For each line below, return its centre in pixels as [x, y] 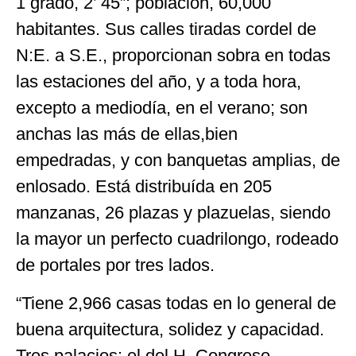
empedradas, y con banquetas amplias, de [178, 161]
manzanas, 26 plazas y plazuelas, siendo [173, 213]
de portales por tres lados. [115, 265]
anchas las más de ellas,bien [127, 134]
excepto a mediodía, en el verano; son [162, 108]
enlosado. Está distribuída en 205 [144, 187]
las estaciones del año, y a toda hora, [159, 82]
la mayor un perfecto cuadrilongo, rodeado [177, 239]
